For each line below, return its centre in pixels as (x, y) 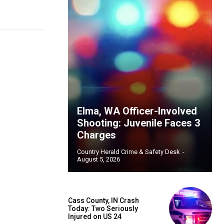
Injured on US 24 (95, 217)
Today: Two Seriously (103, 209)
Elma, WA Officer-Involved (137, 111)
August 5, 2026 (98, 159)
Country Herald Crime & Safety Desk (128, 152)
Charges (96, 135)
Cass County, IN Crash (103, 201)
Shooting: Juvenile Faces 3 (138, 123)
